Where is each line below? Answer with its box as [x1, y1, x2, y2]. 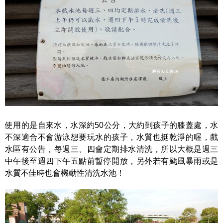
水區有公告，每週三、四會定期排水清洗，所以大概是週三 [5, 145, 218, 154]
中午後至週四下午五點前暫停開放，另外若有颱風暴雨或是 [5, 157, 218, 166]
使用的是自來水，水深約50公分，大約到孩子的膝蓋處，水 [5, 121, 218, 130]
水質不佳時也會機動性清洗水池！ [5, 169, 124, 178]
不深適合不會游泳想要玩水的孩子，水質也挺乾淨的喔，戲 [5, 133, 218, 142]
